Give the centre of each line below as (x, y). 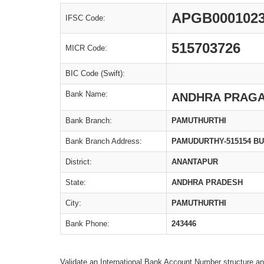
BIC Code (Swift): (95, 73)
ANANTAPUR (195, 162)
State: (76, 182)
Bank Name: (87, 94)
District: (79, 162)
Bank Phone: (88, 224)
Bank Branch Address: (104, 141)
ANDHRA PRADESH (207, 182)
